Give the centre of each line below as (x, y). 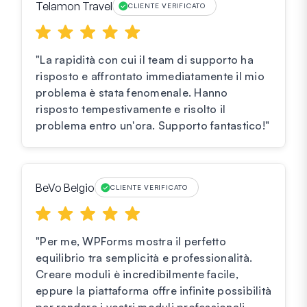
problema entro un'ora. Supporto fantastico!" (152, 126)
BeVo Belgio (65, 187)
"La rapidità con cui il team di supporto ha (145, 60)
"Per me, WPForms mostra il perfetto (131, 242)
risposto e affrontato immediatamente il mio (150, 76)
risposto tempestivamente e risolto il (131, 109)
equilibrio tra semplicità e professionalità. (144, 258)
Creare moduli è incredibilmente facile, (137, 274)
